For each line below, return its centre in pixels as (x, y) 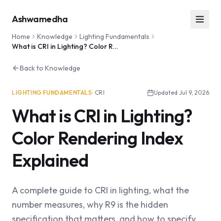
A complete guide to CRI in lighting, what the (100, 190)
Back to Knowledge (50, 68)
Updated (166, 92)
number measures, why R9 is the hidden (90, 204)
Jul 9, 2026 (194, 92)
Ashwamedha (40, 19)
